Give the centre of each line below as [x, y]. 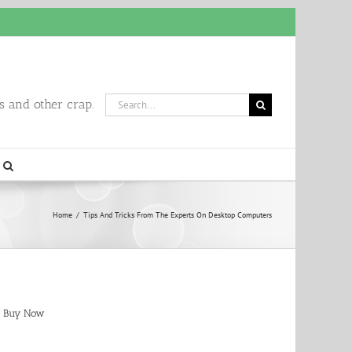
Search [119, 100]
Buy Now [24, 313]
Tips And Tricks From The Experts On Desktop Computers [178, 215]
